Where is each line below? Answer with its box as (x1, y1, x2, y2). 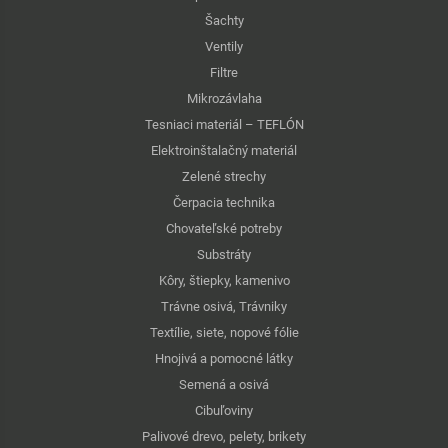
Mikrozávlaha (186, 91, 262, 106)
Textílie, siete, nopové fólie (149, 325, 299, 340)
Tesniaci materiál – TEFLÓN (144, 117, 304, 132)
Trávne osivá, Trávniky (161, 299, 287, 314)
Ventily (205, 39, 243, 54)
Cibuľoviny (195, 403, 253, 418)
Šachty (204, 13, 244, 28)
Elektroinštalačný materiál (151, 143, 297, 158)
